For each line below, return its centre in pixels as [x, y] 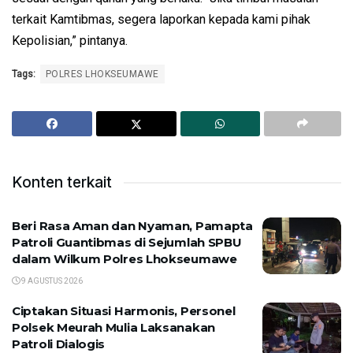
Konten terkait [62, 183]
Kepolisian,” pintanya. [70, 41]
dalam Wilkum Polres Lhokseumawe [124, 259]
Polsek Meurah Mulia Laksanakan [113, 328]
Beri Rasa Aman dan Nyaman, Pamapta [132, 226]
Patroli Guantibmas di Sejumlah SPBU [127, 243]
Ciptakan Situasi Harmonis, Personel [124, 311]
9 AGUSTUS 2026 [51, 281]
